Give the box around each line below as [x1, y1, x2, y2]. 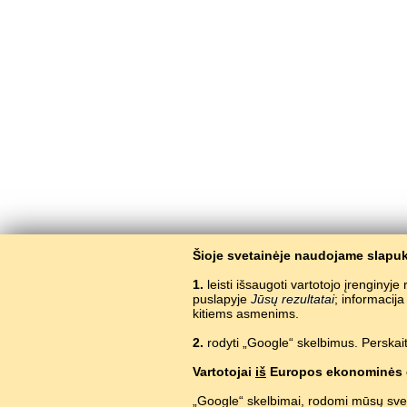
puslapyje [193, 292, 251, 306]
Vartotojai [193, 364, 255, 379]
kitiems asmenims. [193, 306, 299, 321]
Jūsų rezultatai [251, 292, 334, 306]
